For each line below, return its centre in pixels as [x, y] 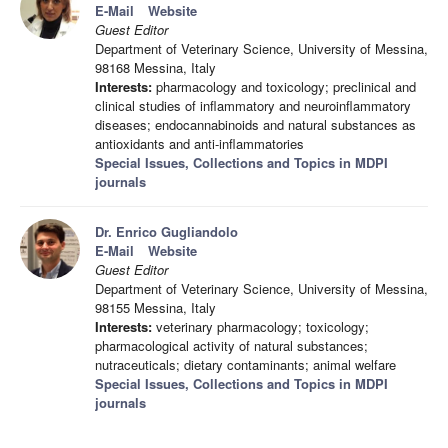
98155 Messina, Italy [155, 308]
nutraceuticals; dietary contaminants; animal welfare [245, 365]
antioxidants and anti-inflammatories [199, 144]
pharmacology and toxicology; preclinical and [284, 87]
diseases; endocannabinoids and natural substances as [255, 125]
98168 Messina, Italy [155, 68]
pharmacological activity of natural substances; [231, 346]
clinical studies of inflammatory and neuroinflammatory [253, 106]
